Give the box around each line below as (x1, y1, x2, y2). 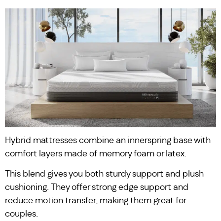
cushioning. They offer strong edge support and (5, 183, 188, 192)
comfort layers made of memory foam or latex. (5, 149, 186, 159)
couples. (5, 210, 38, 219)
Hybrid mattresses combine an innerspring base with (5, 136, 211, 146)
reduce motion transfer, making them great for (5, 196, 186, 206)
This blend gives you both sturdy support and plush (5, 170, 204, 179)
